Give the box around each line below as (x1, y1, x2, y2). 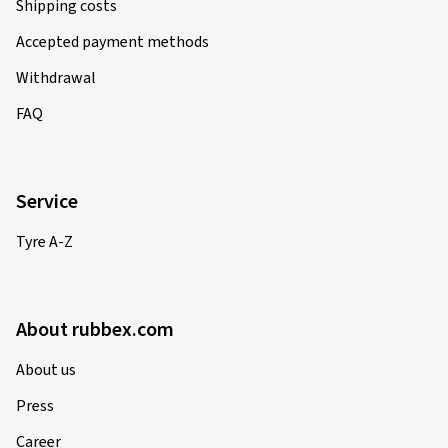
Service (16, 188, 78, 216)
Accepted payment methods (16, 31, 209, 53)
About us (16, 359, 76, 381)
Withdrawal (16, 67, 96, 89)
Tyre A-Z (16, 231, 73, 253)
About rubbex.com (16, 316, 174, 344)
